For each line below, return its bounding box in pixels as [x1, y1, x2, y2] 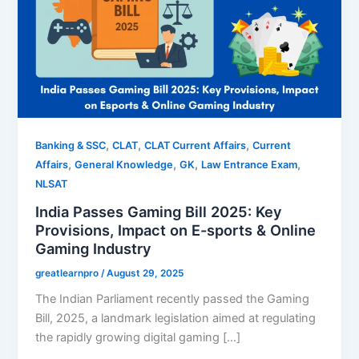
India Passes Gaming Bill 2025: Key [35, 202, 283, 220]
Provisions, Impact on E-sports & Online [35, 220, 317, 239]
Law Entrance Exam [201, 159, 298, 171]
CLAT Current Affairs [144, 139, 247, 152]
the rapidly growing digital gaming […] [35, 330, 241, 345]
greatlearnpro [35, 267, 102, 279]
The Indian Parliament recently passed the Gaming [35, 292, 310, 307]
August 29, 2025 [107, 267, 184, 279]
